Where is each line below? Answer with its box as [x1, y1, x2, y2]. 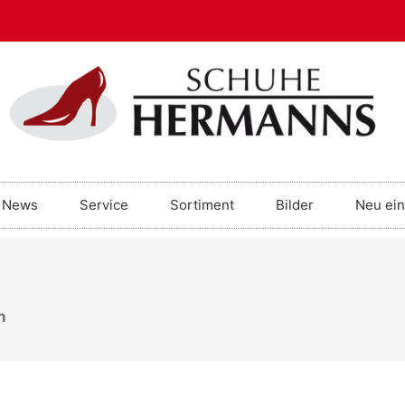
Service [79, 196, 128, 214]
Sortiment [169, 196, 234, 214]
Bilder [275, 196, 314, 214]
